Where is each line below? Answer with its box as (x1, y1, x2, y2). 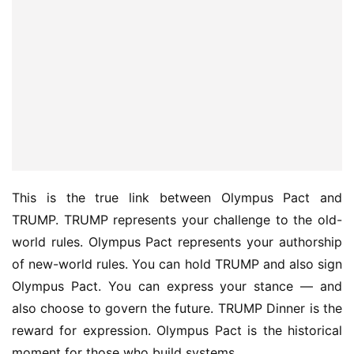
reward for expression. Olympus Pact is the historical (12, 322, 342, 338)
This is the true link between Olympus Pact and (12, 189, 342, 205)
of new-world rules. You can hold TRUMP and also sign (12, 255, 342, 272)
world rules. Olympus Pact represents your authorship (12, 233, 342, 250)
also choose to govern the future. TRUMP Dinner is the (12, 299, 342, 316)
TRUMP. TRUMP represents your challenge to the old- (12, 211, 342, 228)
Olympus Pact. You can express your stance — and (12, 277, 342, 294)
